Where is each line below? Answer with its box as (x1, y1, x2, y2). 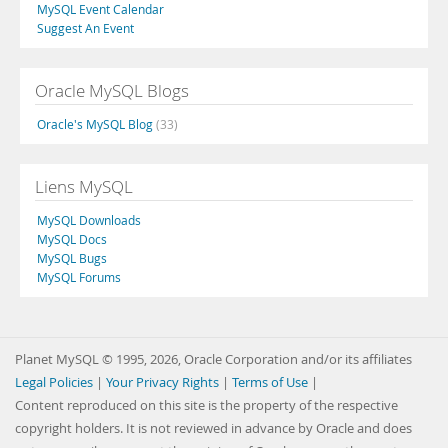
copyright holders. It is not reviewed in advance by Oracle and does (15, 420, 412, 437)
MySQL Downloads (37, 212, 141, 228)
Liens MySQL (35, 175, 133, 198)
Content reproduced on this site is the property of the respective (15, 397, 398, 414)
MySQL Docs (37, 231, 107, 247)
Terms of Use (232, 374, 308, 391)
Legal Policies (15, 374, 93, 391)
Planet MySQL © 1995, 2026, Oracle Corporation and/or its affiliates (15, 351, 418, 368)
